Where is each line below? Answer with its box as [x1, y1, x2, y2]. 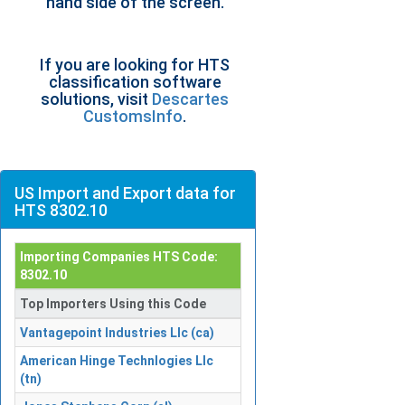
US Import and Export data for [14, 184, 236, 202]
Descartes [152, 89, 230, 108]
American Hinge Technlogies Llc [20, 353, 213, 368]
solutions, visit [41, 89, 153, 108]
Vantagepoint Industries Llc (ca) [20, 325, 214, 340]
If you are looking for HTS [40, 55, 231, 74]
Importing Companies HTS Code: [20, 250, 218, 264]
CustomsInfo [83, 107, 184, 126]
